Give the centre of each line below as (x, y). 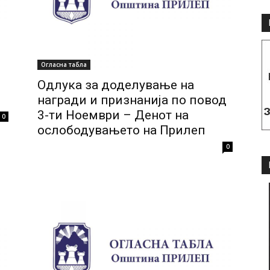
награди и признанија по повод (132, 100)
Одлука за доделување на (116, 85)
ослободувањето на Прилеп (121, 130)
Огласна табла (64, 64)
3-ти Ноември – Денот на (113, 115)
